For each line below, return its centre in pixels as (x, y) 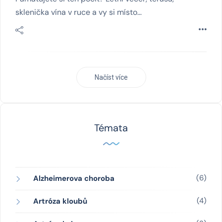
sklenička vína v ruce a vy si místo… (79, 12)
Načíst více (111, 77)
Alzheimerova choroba (74, 178)
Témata (111, 128)
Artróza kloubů (60, 201)
